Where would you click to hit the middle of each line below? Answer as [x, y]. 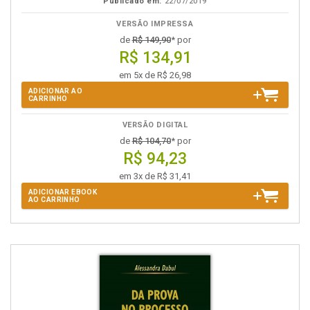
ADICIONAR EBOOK [63, 192]
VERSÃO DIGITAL [155, 125]
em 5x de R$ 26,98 [155, 75]
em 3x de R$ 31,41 [155, 176]
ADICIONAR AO [56, 91]
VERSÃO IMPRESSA [155, 24]
